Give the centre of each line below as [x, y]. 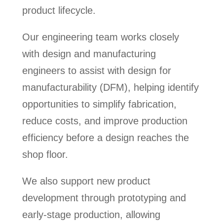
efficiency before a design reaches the [105, 138]
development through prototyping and [104, 198]
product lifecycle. [59, 11]
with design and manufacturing [89, 54]
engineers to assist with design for [96, 71]
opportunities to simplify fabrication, [99, 104]
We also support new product [86, 181]
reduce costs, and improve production [105, 121]
